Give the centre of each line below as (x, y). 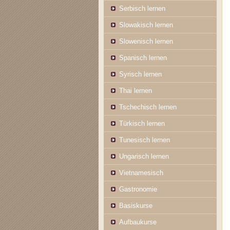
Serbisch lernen (142, 8)
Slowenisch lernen (146, 41)
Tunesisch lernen (145, 140)
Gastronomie (138, 189)
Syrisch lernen (140, 74)
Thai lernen (136, 91)
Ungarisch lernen (144, 156)
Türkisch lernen (142, 123)
